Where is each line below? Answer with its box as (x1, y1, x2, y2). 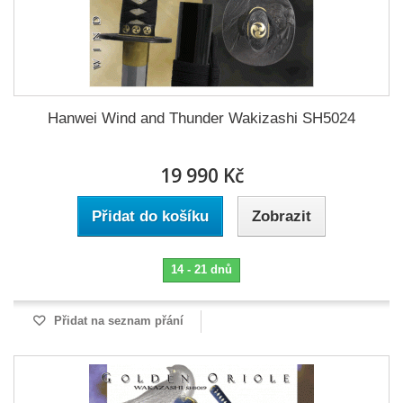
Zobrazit (252, 208, 311, 225)
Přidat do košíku (92, 208, 209, 225)
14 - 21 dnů (171, 263, 232, 276)
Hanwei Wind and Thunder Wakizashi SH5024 (48, 110, 355, 127)
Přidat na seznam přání (50, 314, 184, 327)
